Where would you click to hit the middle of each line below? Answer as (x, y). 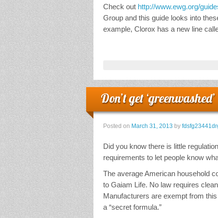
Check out (120, 7)
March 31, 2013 (152, 126)
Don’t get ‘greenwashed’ (158, 98)
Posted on (117, 126)
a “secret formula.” (132, 207)
